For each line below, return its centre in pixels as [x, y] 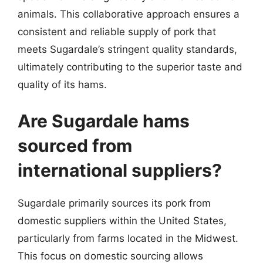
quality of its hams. [62, 85]
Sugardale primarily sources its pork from [114, 203]
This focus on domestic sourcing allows [110, 256]
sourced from [75, 145]
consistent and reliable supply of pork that [117, 32]
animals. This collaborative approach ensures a [129, 14]
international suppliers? [120, 170]
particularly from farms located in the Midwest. [128, 238]
